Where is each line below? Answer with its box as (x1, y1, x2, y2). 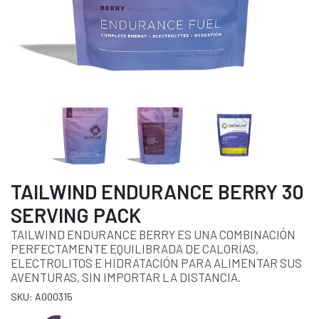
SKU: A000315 (11, 291, 73, 303)
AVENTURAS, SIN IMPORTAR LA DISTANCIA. (11, 270, 241, 285)
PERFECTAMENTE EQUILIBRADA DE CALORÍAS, (11, 241, 258, 256)
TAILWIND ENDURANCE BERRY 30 (11, 179, 304, 204)
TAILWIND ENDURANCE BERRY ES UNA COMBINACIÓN (11, 227, 296, 242)
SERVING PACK (11, 203, 141, 228)
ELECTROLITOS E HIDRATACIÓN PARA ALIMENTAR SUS (11, 256, 302, 271)
